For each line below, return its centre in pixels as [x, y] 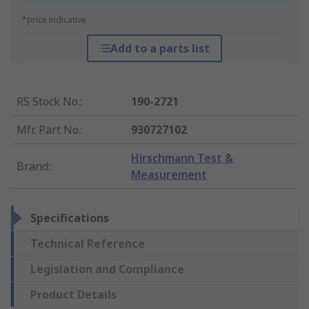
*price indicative [54, 20]
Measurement [169, 175]
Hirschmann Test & [182, 158]
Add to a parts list [160, 49]
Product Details [73, 295]
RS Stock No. [48, 102]
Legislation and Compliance [107, 269]
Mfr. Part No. [49, 130]
